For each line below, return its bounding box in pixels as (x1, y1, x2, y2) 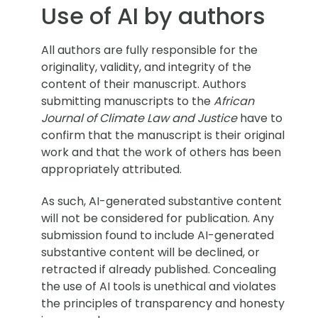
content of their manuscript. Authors (41, 76, 246, 93)
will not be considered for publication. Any (41, 209, 274, 226)
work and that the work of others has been (41, 144, 281, 161)
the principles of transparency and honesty (41, 295, 285, 312)
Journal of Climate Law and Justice (41, 110, 240, 127)
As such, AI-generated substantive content (41, 192, 282, 209)
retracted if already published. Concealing (41, 261, 276, 278)
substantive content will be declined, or (41, 243, 260, 261)
